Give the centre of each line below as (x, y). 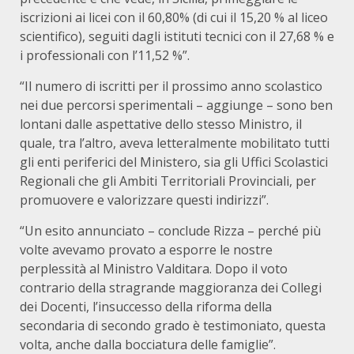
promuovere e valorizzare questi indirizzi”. (144, 200)
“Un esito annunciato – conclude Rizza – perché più (170, 231)
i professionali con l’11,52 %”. (105, 55)
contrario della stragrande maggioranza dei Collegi (171, 288)
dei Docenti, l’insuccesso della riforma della (146, 307)
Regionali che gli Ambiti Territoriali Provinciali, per (168, 181)
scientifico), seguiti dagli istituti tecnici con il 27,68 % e (177, 36)
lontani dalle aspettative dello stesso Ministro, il (161, 124)
